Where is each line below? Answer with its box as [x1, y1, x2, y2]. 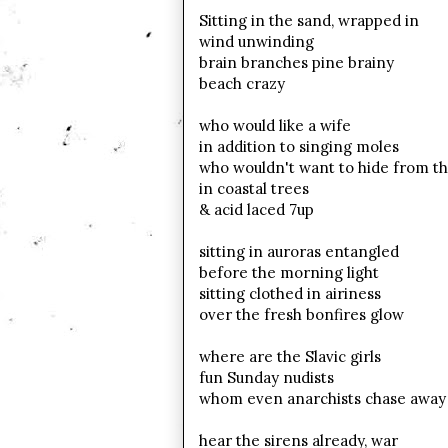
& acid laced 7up [198, 200, 314, 219]
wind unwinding [198, 32, 314, 51]
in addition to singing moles [198, 137, 399, 156]
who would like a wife [198, 116, 351, 135]
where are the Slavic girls [198, 347, 381, 366]
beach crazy [198, 74, 285, 93]
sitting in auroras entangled [198, 242, 399, 261]
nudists [278, 368, 334, 387]
